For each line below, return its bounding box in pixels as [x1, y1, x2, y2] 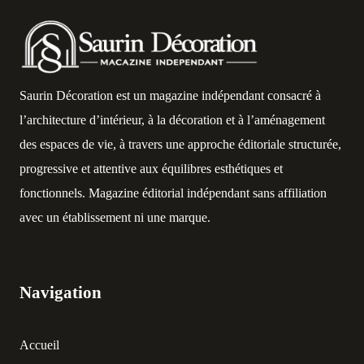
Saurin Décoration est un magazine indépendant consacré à [19, 89, 321, 103]
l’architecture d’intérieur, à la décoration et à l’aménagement [19, 113, 325, 128]
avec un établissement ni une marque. [19, 210, 210, 225]
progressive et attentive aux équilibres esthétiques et [19, 162, 283, 176]
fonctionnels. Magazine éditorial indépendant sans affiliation [19, 186, 327, 201]
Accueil [19, 338, 59, 353]
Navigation [19, 283, 102, 302]
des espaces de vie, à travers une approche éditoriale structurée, [19, 137, 341, 152]
